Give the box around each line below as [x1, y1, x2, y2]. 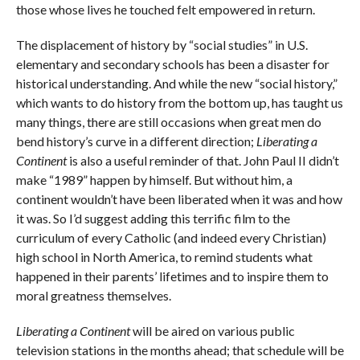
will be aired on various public [129, 323, 295, 339]
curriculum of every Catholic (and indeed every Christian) [15, 230, 326, 246]
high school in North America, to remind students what [15, 249, 313, 265]
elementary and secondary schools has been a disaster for [15, 56, 329, 72]
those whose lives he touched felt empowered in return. [15, 2, 315, 18]
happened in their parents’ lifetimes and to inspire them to [15, 268, 329, 284]
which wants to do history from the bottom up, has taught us [15, 95, 343, 111]
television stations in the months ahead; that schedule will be [15, 342, 344, 358]
